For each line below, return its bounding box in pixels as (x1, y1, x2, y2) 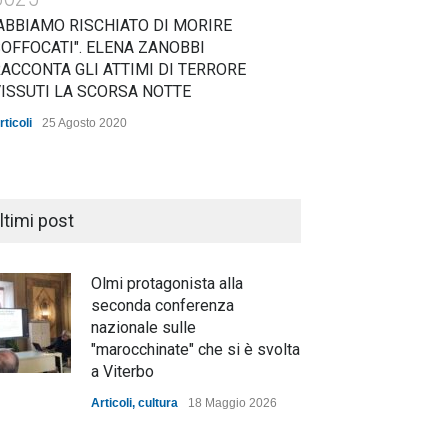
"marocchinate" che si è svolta (91, 340, 300, 359)
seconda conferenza (91, 296, 234, 315)
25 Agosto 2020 (42, 116, 127, 130)
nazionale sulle (91, 318, 196, 337)
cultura (138, 396, 178, 410)
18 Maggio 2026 (188, 396, 277, 410)
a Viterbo (91, 362, 154, 381)
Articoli (91, 396, 132, 410)
